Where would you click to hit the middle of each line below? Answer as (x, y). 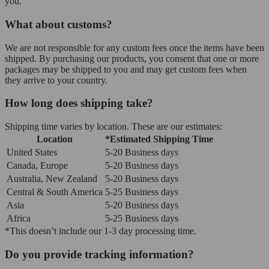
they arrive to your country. (56, 80)
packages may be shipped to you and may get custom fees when (126, 69)
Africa (19, 219)
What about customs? (59, 24)
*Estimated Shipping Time (159, 139)
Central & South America (55, 192)
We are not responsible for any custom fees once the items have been (134, 47)
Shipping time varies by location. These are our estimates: (113, 127)
